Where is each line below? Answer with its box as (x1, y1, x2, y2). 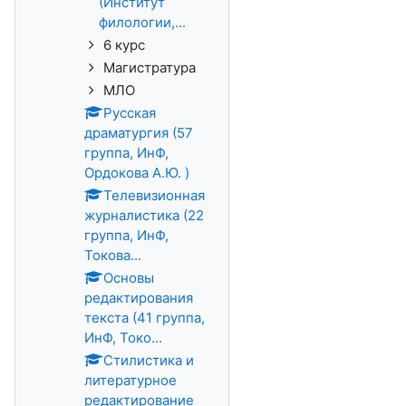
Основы (103, 269, 154, 286)
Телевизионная (103, 187, 205, 204)
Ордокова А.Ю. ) (84, 164, 189, 181)
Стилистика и (103, 352, 194, 369)
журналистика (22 (84, 207, 204, 224)
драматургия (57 (84, 124, 193, 141)
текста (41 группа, (84, 309, 205, 326)
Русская (103, 104, 156, 121)
